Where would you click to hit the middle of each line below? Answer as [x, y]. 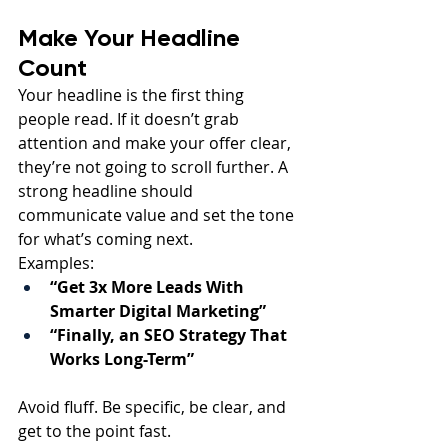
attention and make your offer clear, [156, 142]
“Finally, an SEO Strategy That [170, 334]
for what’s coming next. [105, 238]
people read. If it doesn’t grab [130, 118]
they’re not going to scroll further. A [155, 166]
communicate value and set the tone [158, 214]
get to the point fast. [94, 430]
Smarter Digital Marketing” [158, 310]
